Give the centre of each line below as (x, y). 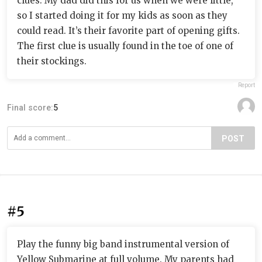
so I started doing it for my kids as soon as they (122, 15)
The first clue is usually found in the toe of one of (125, 46)
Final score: (30, 107)
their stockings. (52, 61)
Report (247, 85)
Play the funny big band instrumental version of (123, 244)
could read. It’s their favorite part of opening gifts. (128, 30)
